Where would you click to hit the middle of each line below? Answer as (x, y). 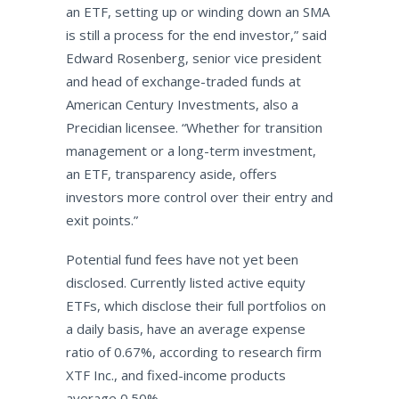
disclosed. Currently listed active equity (185, 282)
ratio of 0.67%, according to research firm (193, 352)
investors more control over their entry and (199, 197)
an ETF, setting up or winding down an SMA (197, 12)
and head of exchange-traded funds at (183, 81)
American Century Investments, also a (182, 104)
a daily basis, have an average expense (185, 329)
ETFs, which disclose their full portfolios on (195, 305)
